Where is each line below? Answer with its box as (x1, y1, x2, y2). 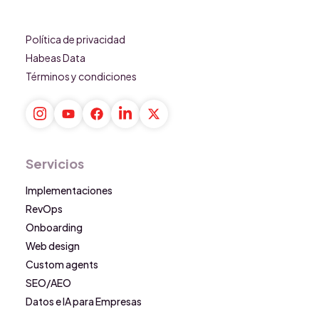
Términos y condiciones (26, 69, 137, 83)
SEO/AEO (26, 276, 71, 289)
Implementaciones (26, 183, 113, 197)
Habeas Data (26, 51, 85, 64)
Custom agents (26, 257, 98, 271)
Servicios (26, 155, 84, 172)
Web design (26, 239, 80, 252)
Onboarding (26, 220, 83, 234)
